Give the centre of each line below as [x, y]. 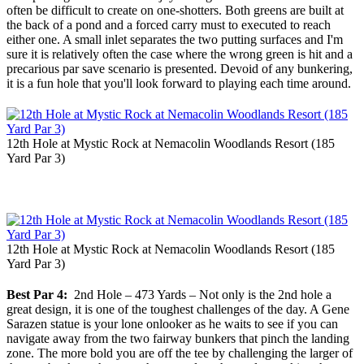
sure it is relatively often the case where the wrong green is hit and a [180, 54]
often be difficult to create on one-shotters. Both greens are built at [175, 11]
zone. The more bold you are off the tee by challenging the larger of [180, 353]
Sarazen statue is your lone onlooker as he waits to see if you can [172, 324]
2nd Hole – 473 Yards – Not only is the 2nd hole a [199, 295]
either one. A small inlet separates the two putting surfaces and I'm [175, 40]
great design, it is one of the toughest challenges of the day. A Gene [178, 310]
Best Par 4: [37, 295]
